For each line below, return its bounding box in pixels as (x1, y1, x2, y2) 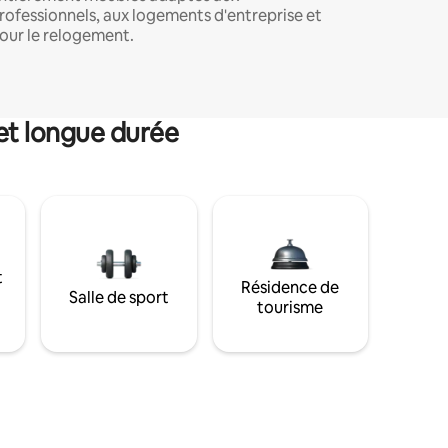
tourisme (257, 297, 324, 319)
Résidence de (241, 277, 340, 299)
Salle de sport (68, 287, 169, 309)
